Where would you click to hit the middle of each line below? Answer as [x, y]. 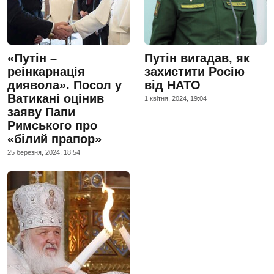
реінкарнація [46, 71]
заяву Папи [41, 112]
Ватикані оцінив [56, 98]
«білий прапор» [54, 139]
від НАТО [172, 85]
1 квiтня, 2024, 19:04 [176, 98]
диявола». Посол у [65, 85]
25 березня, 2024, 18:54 [44, 152]
